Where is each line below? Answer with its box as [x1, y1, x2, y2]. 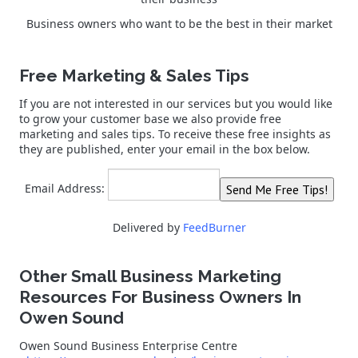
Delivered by [112, 220, 183, 236]
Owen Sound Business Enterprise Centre [19, 338, 237, 354]
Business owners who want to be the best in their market [26, 16, 332, 32]
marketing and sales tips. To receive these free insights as [19, 126, 331, 142]
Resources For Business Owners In [19, 287, 301, 308]
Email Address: [24, 181, 108, 197]
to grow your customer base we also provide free [19, 111, 281, 127]
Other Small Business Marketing [19, 266, 281, 287]
